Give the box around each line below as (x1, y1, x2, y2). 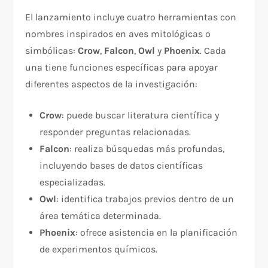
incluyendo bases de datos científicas (39, 160, 203, 172)
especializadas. (39, 176, 106, 188)
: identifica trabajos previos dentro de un (56, 193, 234, 205)
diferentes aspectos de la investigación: (25, 78, 198, 90)
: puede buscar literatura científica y (62, 109, 220, 121)
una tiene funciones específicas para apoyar (25, 62, 218, 74)
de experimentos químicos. (39, 243, 158, 255)
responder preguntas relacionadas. (39, 126, 191, 138)
